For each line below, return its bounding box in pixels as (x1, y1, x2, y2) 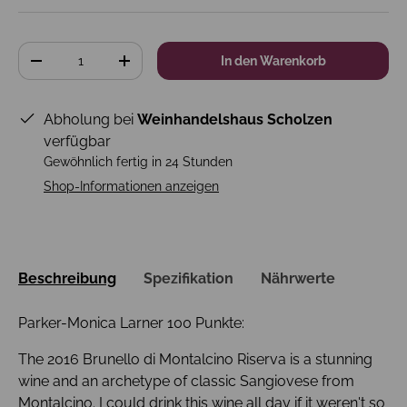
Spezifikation (144, 269, 233, 287)
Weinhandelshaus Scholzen (137, 111, 333, 129)
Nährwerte (261, 269, 335, 287)
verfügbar (44, 133, 111, 151)
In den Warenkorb (220, 54, 326, 69)
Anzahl (18, 44, 58, 59)
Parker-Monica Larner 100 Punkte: (18, 313, 244, 332)
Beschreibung (18, 269, 116, 287)
